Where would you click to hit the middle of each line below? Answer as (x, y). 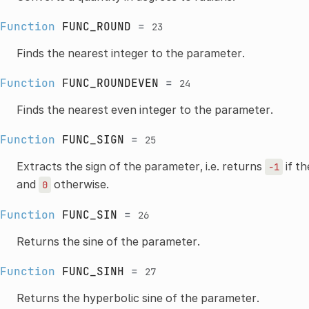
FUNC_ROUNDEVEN (110, 83)
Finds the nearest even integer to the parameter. (144, 109)
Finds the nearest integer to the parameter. (130, 53)
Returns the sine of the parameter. (108, 241)
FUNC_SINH (93, 271)
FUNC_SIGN (93, 139)
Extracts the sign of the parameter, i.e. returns (140, 166)
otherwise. (80, 184)
